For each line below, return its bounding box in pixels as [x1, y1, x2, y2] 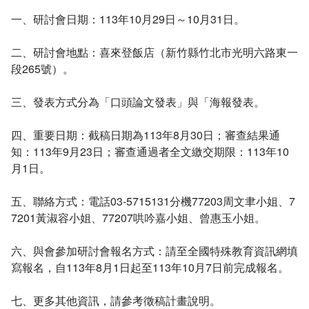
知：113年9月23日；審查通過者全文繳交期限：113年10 [11, 143, 289, 159]
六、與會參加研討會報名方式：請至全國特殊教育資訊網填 [11, 242, 298, 259]
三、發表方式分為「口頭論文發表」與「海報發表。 [11, 93, 265, 110]
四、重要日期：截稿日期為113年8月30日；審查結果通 [11, 126, 280, 143]
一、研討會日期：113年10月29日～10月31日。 [11, 10, 245, 27]
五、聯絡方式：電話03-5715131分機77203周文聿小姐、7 [11, 192, 295, 209]
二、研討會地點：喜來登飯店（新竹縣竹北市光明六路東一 [11, 43, 298, 60]
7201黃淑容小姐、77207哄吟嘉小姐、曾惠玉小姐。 [11, 209, 266, 226]
